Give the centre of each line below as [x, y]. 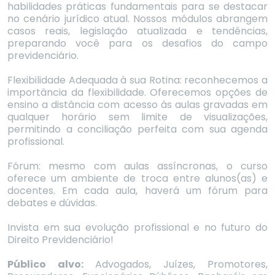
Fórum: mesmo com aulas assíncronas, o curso [137, 166]
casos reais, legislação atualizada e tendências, [137, 31]
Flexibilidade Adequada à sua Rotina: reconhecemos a [137, 80]
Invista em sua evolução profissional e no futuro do [137, 227]
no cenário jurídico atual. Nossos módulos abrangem [137, 18]
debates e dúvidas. [52, 203]
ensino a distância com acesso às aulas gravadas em [137, 104]
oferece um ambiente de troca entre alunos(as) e [137, 178]
